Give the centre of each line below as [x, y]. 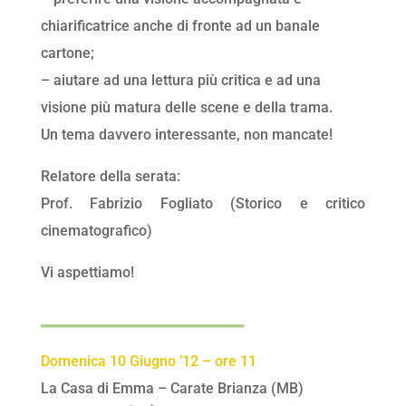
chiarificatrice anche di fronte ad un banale [180, 26]
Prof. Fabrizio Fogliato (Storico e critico [203, 204]
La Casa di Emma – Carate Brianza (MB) [172, 389]
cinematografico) [96, 231]
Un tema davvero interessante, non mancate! [186, 135]
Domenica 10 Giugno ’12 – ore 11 [148, 362]
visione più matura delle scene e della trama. [186, 108]
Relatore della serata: [110, 177]
